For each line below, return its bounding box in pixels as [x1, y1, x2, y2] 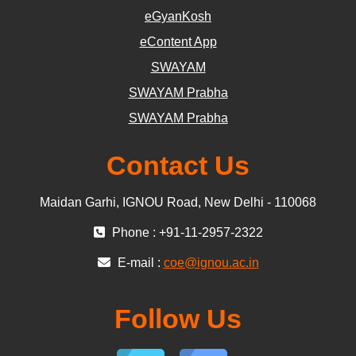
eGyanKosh [145, 9, 211, 23]
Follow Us [114, 303, 242, 334]
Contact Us [106, 149, 250, 180]
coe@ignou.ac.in [163, 255, 259, 269]
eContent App [139, 34, 217, 48]
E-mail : [114, 255, 164, 269]
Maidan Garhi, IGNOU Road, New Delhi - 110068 [40, 195, 316, 209]
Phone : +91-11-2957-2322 [108, 225, 263, 239]
